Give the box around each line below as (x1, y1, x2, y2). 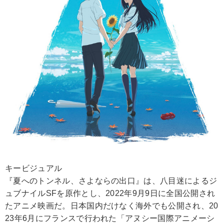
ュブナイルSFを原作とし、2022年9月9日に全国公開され (5, 189, 215, 198)
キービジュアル (5, 164, 62, 173)
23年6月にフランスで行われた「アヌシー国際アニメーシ (5, 214, 215, 223)
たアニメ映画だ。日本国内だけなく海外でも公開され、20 (5, 201, 218, 210)
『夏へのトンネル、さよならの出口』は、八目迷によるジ (5, 176, 217, 185)
